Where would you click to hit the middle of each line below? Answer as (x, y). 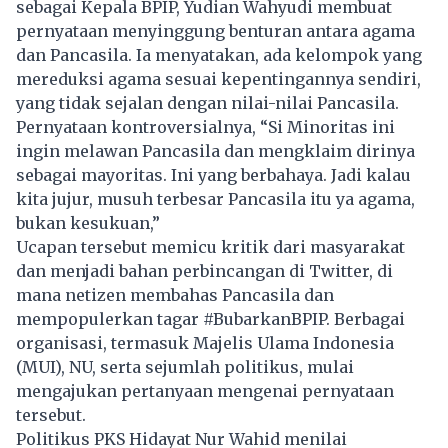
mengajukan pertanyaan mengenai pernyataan (205, 390)
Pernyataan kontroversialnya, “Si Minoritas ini (205, 126)
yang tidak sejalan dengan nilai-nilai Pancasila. (207, 102)
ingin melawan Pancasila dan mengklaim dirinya (215, 150)
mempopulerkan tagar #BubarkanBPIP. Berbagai (210, 318)
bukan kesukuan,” (88, 222)
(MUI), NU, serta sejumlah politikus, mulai (185, 366)
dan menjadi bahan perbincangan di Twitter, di (204, 270)
